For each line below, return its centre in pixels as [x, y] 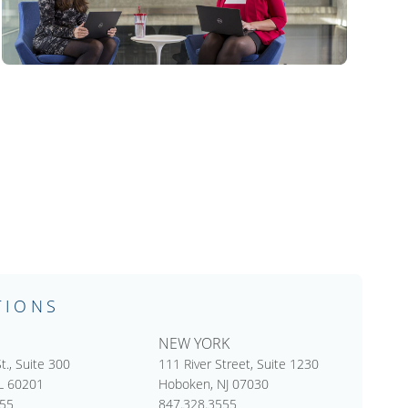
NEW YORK [194, 344]
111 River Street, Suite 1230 [238, 364]
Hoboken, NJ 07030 [213, 384]
